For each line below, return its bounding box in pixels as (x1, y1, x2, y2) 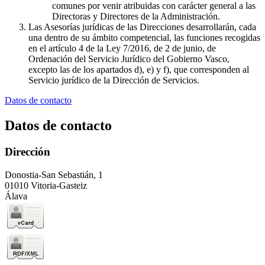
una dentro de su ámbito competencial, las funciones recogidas (28, 33, 260, 43)
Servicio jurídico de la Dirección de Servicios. (28, 75, 199, 86)
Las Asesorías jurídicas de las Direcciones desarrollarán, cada (28, 22, 256, 33)
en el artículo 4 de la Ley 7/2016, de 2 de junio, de (28, 43, 216, 54)
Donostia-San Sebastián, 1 (5, 169, 103, 180)
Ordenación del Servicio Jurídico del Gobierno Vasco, (28, 54, 230, 64)
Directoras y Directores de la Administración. (52, 11, 220, 22)
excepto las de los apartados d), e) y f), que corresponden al (28, 64, 249, 75)
